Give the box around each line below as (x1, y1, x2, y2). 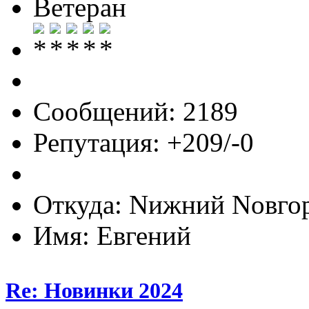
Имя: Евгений (33, 221, 191, 251)
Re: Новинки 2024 (6, 277, 183, 303)
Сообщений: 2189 (33, 97, 238, 127)
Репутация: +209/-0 (33, 128, 254, 158)
